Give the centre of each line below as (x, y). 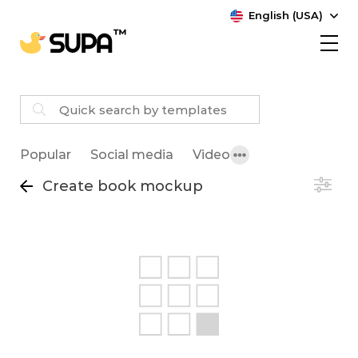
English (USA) (286, 15)
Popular (46, 155)
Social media (132, 155)
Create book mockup (122, 186)
